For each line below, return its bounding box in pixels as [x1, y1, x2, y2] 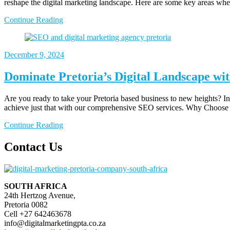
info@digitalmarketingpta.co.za [4, 218, 106, 227]
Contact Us [4, 140, 62, 154]
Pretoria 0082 [4, 200, 48, 209]
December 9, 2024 [4, 50, 64, 60]
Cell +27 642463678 [4, 209, 71, 218]
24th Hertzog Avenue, [4, 190, 75, 200]
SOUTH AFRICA [4, 181, 67, 190]
